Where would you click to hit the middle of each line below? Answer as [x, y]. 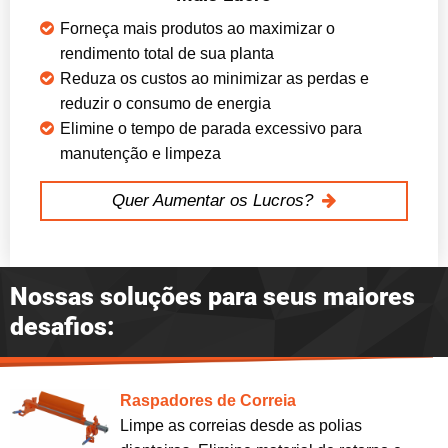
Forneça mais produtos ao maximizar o [197, 28]
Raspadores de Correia [207, 400]
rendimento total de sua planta [167, 53]
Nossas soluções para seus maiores [212, 296]
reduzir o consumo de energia [165, 103]
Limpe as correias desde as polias [240, 425]
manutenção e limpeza [140, 153]
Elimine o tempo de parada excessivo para [211, 128]
